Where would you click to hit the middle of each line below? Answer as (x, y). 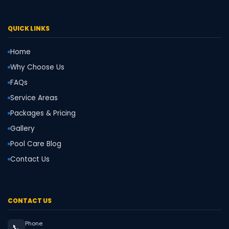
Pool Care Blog (36, 144)
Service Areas (34, 98)
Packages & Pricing (43, 113)
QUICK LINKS (29, 28)
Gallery (22, 128)
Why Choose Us (37, 67)
